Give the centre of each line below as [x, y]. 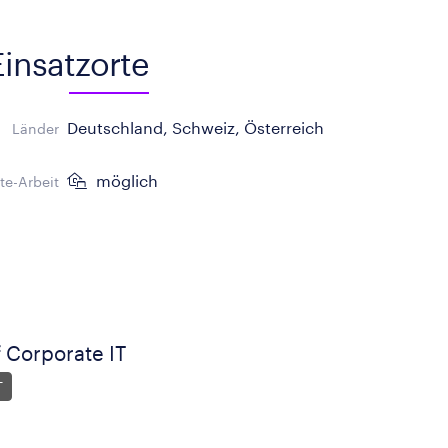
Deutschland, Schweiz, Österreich [196, 127]
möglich [125, 180]
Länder [36, 128]
